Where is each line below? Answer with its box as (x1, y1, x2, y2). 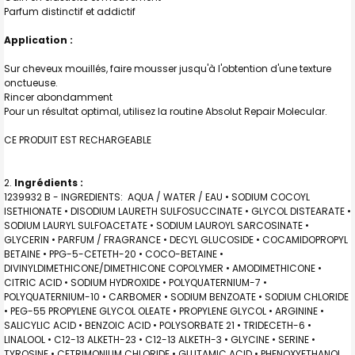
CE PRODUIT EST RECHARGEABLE (4, 132, 151, 147)
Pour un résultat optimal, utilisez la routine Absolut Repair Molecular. (4, 104, 327, 118)
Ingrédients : (14, 175, 83, 189)
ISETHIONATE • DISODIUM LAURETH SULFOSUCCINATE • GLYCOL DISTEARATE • (4, 204, 351, 218)
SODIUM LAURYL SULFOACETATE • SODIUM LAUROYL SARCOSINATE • (4, 218, 309, 232)
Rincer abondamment (4, 90, 113, 104)
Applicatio (4, 32, 60, 47)
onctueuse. (4, 75, 58, 90)
